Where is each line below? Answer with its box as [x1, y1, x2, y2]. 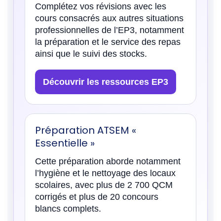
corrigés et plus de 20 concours [35, 191, 158, 202]
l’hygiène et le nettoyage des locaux [35, 168, 176, 178]
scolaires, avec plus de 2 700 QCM [35, 180, 173, 190]
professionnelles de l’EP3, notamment [35, 25, 184, 35]
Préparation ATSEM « [35, 123, 136, 137]
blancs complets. [35, 203, 101, 214]
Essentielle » [35, 136, 95, 150]
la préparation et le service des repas [35, 37, 181, 47]
